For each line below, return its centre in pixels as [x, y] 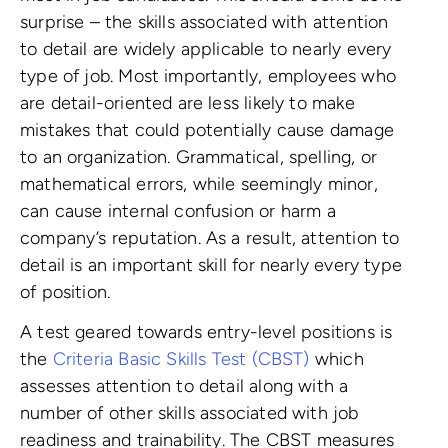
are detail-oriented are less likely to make [187, 102]
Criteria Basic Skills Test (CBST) [181, 359]
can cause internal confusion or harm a [178, 210]
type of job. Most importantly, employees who [208, 75]
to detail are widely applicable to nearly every [206, 48]
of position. [65, 291]
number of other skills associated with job [189, 413]
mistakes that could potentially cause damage [207, 129]
